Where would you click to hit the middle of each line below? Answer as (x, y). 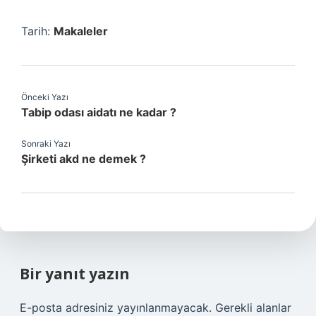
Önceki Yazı (45, 97)
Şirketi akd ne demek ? (84, 159)
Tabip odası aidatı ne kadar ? (99, 112)
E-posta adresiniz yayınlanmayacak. (116, 308)
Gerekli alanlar (253, 308)
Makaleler (81, 31)
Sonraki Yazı (46, 144)
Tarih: (37, 31)
